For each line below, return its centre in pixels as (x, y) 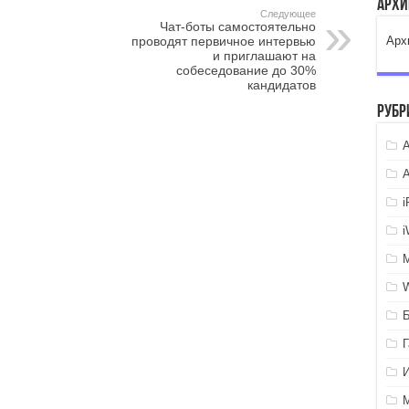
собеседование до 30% (246, 70)
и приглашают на (264, 56)
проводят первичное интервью (223, 41)
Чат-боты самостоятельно (237, 26)
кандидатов (281, 85)
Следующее (288, 14)
